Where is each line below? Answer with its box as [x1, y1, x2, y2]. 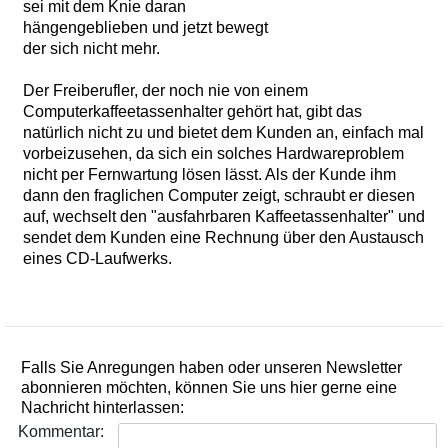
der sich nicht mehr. [23, 40, 160, 58]
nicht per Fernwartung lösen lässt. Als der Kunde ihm [23, 166, 396, 184]
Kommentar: [18, 423, 104, 441]
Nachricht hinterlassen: [21, 399, 184, 417]
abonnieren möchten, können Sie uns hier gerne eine [21, 379, 397, 397]
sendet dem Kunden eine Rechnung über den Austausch [23, 229, 424, 247]
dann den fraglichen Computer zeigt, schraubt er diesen [23, 187, 415, 205]
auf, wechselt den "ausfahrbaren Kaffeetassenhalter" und [23, 208, 425, 226]
